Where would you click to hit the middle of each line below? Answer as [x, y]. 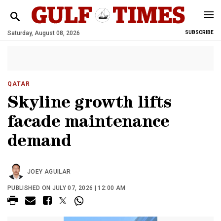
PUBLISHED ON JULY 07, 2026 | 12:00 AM [67, 188]
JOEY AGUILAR [49, 172]
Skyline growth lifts [89, 104]
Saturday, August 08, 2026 [44, 33]
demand [39, 143]
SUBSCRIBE [199, 32]
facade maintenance [89, 124]
